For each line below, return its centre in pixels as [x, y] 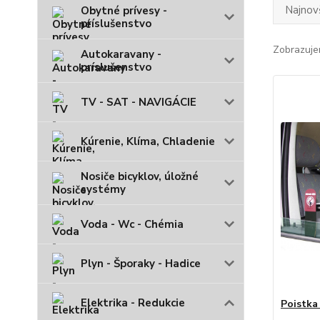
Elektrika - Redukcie [133, 303]
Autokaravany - [121, 54]
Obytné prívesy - [124, 11]
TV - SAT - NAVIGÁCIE [139, 102]
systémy [103, 189]
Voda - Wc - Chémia [132, 224]
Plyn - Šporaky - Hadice [141, 264]
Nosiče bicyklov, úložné [140, 176]
